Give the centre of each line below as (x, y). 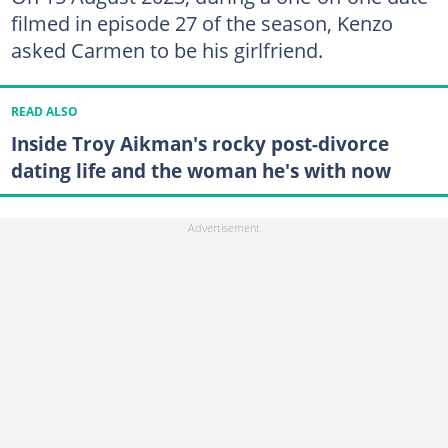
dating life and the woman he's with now (200, 171)
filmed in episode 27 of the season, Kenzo (201, 22)
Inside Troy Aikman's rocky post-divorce (199, 144)
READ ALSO (44, 111)
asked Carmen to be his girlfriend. (166, 49)
